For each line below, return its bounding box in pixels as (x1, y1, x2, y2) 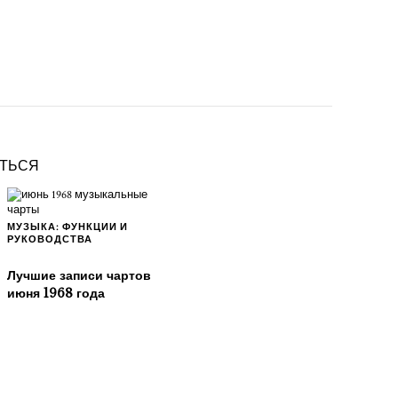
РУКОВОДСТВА (7, 234, 92, 247)
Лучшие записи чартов (7, 267, 151, 283)
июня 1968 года (7, 284, 105, 301)
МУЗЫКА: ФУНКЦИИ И (7, 221, 128, 235)
